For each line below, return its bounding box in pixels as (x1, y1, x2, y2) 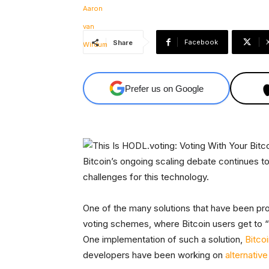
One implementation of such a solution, (83, 234, 243, 246)
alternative (225, 249, 268, 261)
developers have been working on (83, 249, 225, 261)
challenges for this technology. (83, 171, 209, 183)
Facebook (184, 38, 218, 47)
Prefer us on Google (125, 83, 204, 94)
